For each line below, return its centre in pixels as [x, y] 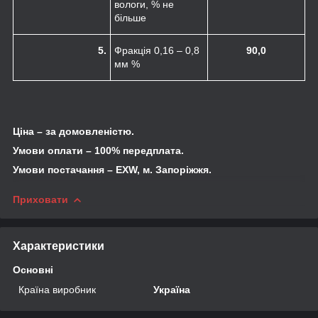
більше [130, 17]
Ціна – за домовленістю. [73, 131]
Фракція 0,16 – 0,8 [157, 50]
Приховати [40, 199]
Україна [172, 289]
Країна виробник [57, 289]
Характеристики [59, 246]
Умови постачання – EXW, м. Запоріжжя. [112, 169]
